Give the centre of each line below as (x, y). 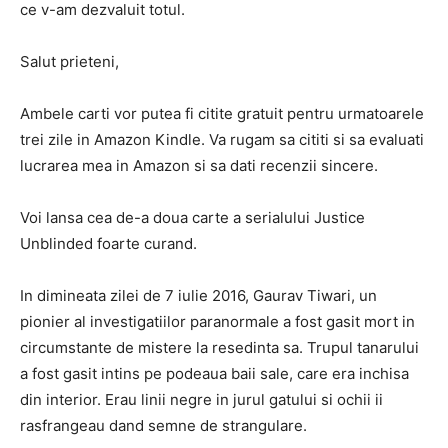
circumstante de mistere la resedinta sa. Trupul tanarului (219, 347)
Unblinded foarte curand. (108, 243)
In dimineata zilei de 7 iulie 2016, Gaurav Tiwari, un (198, 295)
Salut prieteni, (69, 61)
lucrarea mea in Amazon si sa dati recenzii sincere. (199, 165)
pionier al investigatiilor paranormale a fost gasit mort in (217, 321)
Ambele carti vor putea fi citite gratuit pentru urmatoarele (222, 113)
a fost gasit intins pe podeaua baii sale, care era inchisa (214, 373)
